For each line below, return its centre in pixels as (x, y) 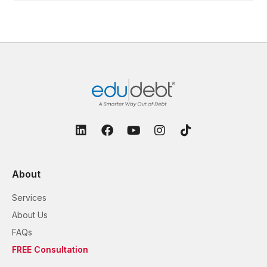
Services (29, 197)
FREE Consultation (50, 249)
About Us (30, 215)
